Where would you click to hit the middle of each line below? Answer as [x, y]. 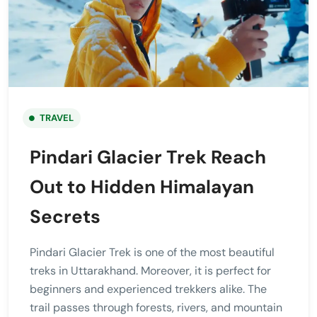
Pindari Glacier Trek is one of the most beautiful [152, 252]
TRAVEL [57, 117]
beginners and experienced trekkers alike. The [148, 289]
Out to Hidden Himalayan [142, 186]
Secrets [65, 216]
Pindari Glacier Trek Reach [148, 157]
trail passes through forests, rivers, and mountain [156, 307]
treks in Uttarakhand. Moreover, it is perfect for [150, 270]
